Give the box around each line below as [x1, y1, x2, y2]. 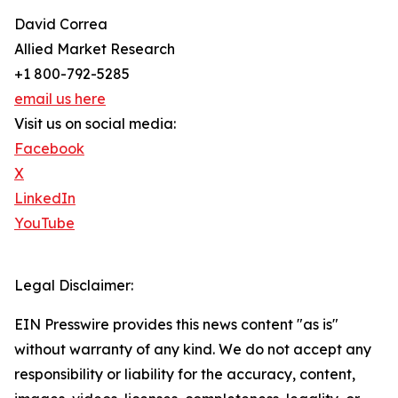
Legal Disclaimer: [14, 276, 133, 295]
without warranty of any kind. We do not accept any [14, 340, 371, 359]
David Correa [14, 15, 107, 34]
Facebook [14, 139, 84, 158]
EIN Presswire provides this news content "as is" [14, 315, 338, 334]
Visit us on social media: [14, 115, 176, 133]
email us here [14, 90, 106, 108]
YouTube [14, 214, 75, 233]
